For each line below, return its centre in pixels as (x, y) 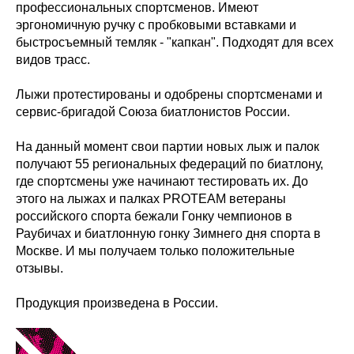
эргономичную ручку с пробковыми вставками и (156, 25)
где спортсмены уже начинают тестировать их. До (162, 181)
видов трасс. (53, 60)
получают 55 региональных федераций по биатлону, (169, 164)
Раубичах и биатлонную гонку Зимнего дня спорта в (168, 233)
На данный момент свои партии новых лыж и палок (168, 147)
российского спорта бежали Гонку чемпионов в (154, 216)
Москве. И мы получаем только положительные (155, 251)
